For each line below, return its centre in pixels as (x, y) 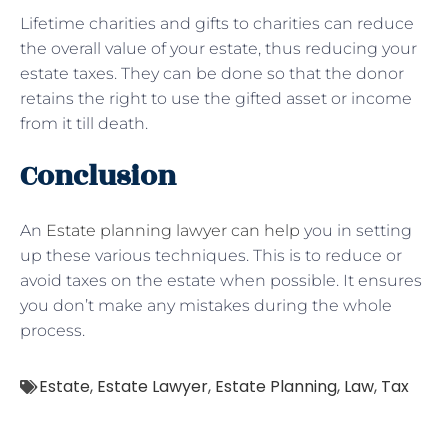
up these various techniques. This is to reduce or (211, 255)
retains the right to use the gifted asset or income (216, 98)
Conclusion (98, 176)
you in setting (356, 230)
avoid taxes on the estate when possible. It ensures (221, 280)
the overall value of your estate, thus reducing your (218, 48)
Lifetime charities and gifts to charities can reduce (217, 23)
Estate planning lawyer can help (171, 230)
